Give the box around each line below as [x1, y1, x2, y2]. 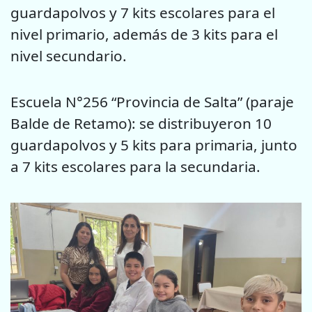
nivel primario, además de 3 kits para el [10, 24, 278, 44]
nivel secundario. [10, 45, 127, 65]
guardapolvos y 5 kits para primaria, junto [10, 135, 297, 155]
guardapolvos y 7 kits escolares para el [10, 2, 275, 22]
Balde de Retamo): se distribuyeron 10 [10, 114, 272, 134]
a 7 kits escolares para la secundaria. [10, 157, 260, 177]
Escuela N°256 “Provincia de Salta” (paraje [10, 92, 294, 112]
